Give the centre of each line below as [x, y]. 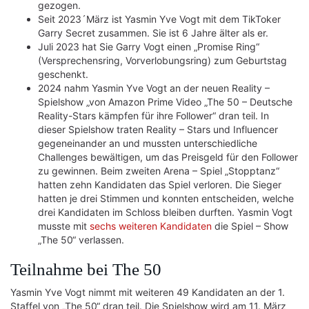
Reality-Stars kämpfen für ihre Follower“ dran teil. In [153, 116]
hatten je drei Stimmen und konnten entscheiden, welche [166, 198]
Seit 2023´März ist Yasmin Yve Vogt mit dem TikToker [159, 19]
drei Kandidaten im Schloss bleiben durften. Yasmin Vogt [165, 212]
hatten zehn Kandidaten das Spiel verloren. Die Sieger [160, 185]
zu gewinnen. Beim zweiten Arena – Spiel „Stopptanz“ [159, 171]
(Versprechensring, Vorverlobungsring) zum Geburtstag [162, 60]
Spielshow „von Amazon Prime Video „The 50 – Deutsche [165, 102]
